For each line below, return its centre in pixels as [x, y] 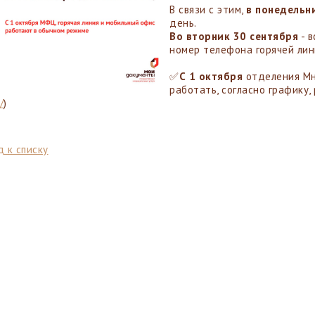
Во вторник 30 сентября [234, 36]
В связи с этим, [208, 9]
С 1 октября [211, 76]
